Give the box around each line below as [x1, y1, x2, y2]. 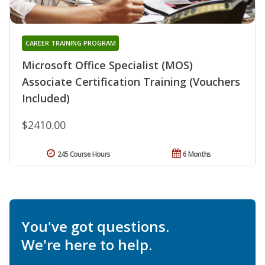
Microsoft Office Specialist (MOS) [22, 57, 193, 72]
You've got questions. [21, 216, 169, 236]
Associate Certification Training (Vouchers [22, 74, 240, 89]
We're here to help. [21, 234, 152, 254]
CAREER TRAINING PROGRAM [25, 38, 116, 47]
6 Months [183, 148, 211, 159]
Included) [22, 91, 70, 105]
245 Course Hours [57, 148, 111, 159]
